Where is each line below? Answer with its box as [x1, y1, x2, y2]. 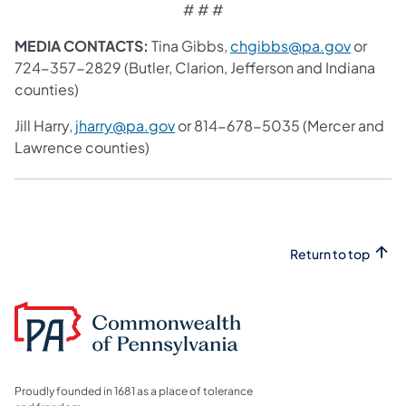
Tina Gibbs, [151, 35, 230, 55]
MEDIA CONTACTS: [14, 35, 151, 55]
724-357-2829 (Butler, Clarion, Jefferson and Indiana [14, 57, 375, 77]
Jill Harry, [14, 115, 75, 135]
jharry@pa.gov [75, 115, 175, 135]
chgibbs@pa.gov [230, 35, 351, 55]
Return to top [290, 245, 370, 262]
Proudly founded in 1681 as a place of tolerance [14, 384, 253, 399]
